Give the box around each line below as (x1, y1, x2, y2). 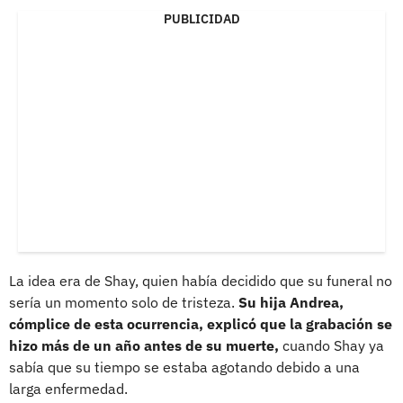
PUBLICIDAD (163, 10, 240, 27)
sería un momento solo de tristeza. (9, 292, 238, 311)
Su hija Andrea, (238, 292, 344, 311)
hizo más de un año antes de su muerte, (9, 336, 279, 354)
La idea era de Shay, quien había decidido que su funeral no (9, 271, 392, 290)
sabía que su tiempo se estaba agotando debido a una (9, 357, 360, 376)
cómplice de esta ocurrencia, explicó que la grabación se (9, 314, 392, 333)
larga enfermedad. (9, 379, 128, 398)
